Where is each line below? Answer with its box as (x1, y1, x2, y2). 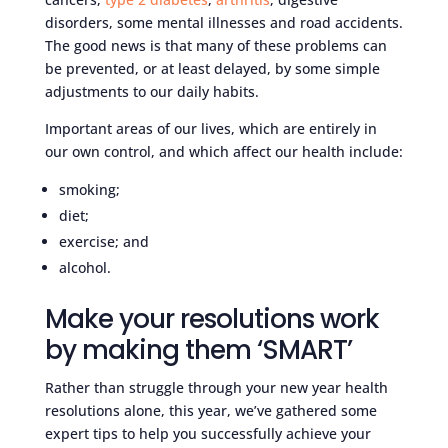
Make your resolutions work (44, 300, 379, 337)
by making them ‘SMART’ (44, 331, 352, 368)
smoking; (58, 179, 120, 199)
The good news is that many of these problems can (44, 35, 387, 55)
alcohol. (58, 257, 111, 277)
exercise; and (58, 231, 149, 251)
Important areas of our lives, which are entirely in (44, 118, 377, 138)
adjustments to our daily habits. (44, 81, 259, 101)
